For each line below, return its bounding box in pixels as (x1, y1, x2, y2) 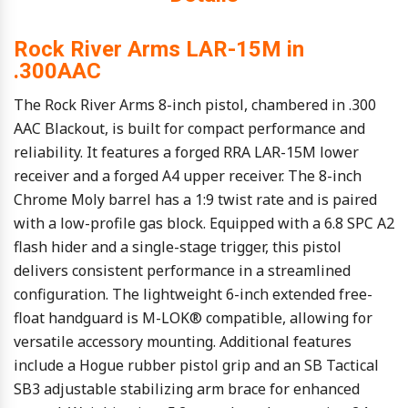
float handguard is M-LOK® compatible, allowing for (14, 308, 372, 328)
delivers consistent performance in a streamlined (14, 260, 351, 280)
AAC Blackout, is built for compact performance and (14, 118, 365, 138)
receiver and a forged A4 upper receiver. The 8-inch (14, 166, 362, 186)
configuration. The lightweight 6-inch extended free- (14, 284, 372, 304)
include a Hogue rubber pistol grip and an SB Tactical (14, 355, 379, 375)
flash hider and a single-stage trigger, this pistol (14, 237, 342, 257)
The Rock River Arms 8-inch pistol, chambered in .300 (14, 95, 376, 115)
